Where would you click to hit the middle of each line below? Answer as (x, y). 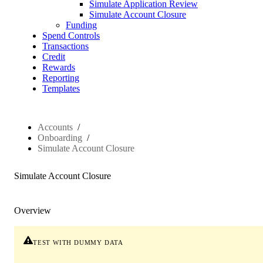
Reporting (61, 78)
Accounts (55, 127)
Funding (81, 25)
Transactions (65, 46)
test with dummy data (78, 242)
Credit (54, 57)
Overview (33, 210)
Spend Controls (71, 36)
